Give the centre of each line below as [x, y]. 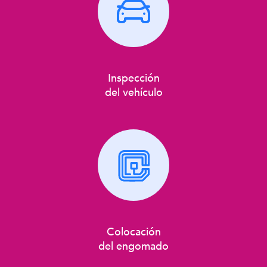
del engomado [133, 246]
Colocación [133, 232]
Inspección [133, 78]
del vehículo [133, 92]
